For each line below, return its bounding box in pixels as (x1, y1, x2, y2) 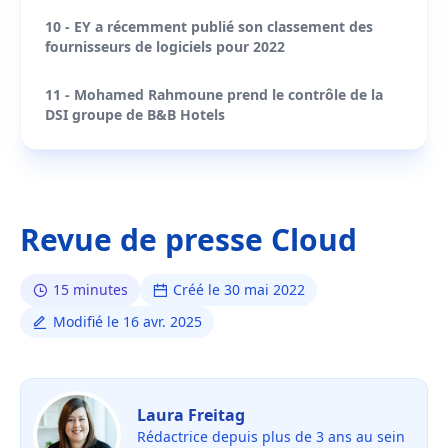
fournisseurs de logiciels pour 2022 (45, 37, 285, 56)
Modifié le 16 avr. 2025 (53, 312, 202, 331)
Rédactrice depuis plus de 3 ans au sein (137, 427, 405, 446)
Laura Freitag (137, 404, 245, 426)
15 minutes (53, 280, 128, 299)
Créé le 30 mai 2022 (173, 280, 305, 299)
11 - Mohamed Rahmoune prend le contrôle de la (45, 85, 383, 104)
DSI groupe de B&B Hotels (45, 105, 225, 124)
